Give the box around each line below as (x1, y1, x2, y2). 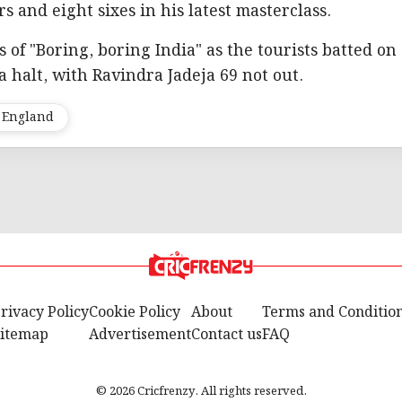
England (2, 108, 55, 128)
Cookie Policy (88, 301, 180, 325)
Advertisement (88, 324, 191, 347)
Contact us (190, 324, 262, 347)
